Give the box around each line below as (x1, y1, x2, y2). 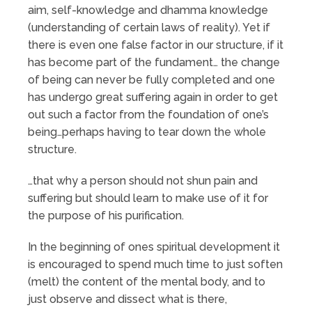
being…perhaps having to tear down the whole (28, 125, 266, 139)
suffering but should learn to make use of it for (28, 191, 268, 205)
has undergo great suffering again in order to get (28, 90, 278, 104)
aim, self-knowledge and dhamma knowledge (28, 3, 268, 17)
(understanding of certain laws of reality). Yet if (28, 20, 270, 34)
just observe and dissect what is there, (28, 292, 227, 306)
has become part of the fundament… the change (28, 55, 280, 69)
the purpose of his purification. (28, 208, 184, 222)
